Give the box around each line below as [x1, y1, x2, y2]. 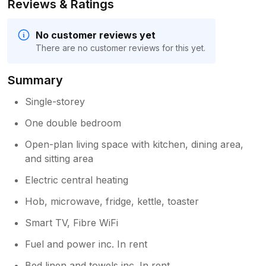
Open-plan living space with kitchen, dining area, [25, 138, 244, 150]
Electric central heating [25, 173, 129, 186]
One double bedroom [25, 116, 122, 129]
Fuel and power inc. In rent [25, 237, 148, 250]
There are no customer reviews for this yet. [36, 42, 205, 53]
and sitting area [25, 152, 94, 164]
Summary [8, 72, 64, 87]
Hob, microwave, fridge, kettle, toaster [25, 195, 199, 207]
